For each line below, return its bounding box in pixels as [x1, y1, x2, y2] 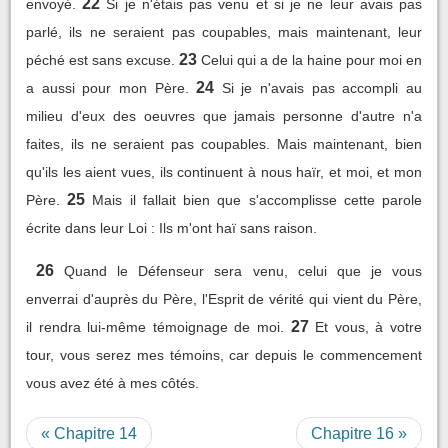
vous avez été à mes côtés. [26, 374, 199, 391]
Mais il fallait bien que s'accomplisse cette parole [92, 191, 423, 208]
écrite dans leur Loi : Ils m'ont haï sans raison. [26, 219, 317, 236]
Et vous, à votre [315, 318, 423, 335]
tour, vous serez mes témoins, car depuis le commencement [26, 346, 422, 363]
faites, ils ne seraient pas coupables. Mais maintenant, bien [26, 135, 422, 152]
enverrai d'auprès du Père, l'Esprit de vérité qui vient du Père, [26, 290, 422, 307]
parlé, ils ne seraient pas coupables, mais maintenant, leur [26, 23, 422, 40]
